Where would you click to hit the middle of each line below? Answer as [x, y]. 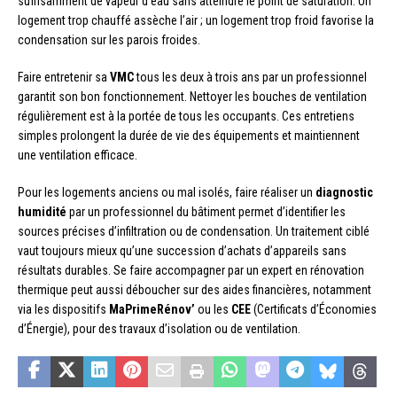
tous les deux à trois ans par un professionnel [250, 78]
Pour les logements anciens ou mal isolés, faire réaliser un [167, 193]
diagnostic [344, 193]
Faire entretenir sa [64, 78]
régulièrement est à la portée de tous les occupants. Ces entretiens [186, 117]
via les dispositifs [63, 310]
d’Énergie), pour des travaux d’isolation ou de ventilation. [159, 329]
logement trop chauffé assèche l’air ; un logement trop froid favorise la [196, 21]
